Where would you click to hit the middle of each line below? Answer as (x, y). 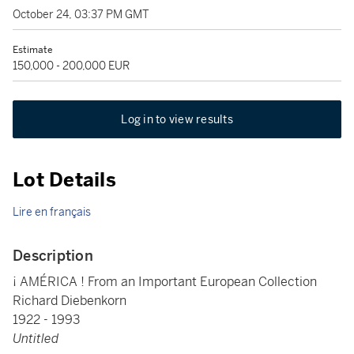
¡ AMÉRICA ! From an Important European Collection (165, 282)
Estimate (33, 50)
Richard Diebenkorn (70, 301)
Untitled (36, 339)
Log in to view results (177, 119)
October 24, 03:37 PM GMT (81, 14)
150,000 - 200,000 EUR (71, 66)
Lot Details (64, 180)
